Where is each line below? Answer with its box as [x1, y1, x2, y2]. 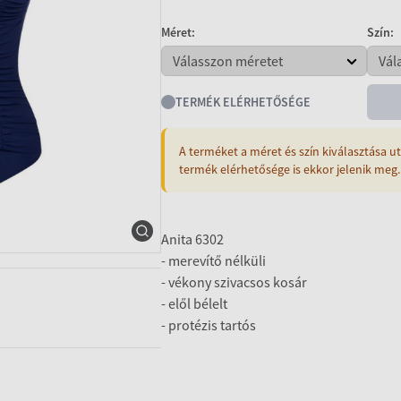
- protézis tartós [161, 316, 256, 334]
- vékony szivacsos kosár [161, 273, 307, 291]
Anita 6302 [161, 230, 224, 248]
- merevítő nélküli [161, 252, 266, 269]
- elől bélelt [161, 294, 227, 312]
